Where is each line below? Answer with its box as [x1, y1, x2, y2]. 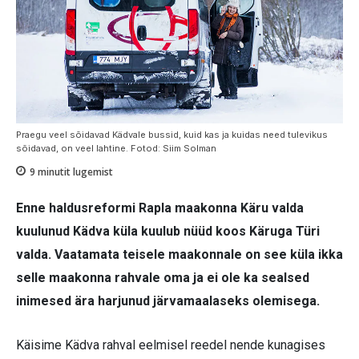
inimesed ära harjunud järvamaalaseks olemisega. [16, 293, 320, 309]
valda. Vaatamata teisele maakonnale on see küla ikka [16, 247, 343, 263]
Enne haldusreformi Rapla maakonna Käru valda [16, 200, 304, 216]
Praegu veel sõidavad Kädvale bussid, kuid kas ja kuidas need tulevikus [16, 128, 328, 140]
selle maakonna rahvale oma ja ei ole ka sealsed [16, 270, 309, 286]
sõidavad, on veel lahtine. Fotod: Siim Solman [16, 142, 216, 154]
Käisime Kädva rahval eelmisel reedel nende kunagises [16, 337, 325, 353]
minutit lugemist [35, 164, 113, 179]
